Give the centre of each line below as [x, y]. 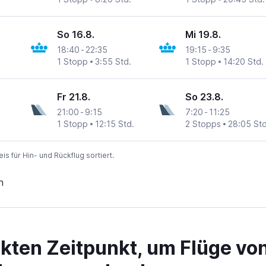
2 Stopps [203, 124]
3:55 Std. [113, 62]
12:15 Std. [115, 124]
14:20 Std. [243, 62]
